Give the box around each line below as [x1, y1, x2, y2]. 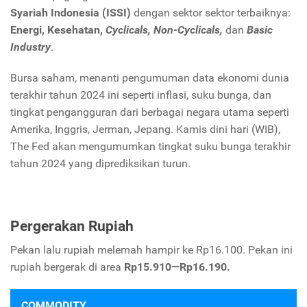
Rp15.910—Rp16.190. [124, 260, 230, 273]
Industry [10, 40, 51, 53]
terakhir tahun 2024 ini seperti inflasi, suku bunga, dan [10, 88, 271, 101]
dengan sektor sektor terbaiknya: [131, 5, 291, 19]
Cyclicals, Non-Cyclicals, [106, 23, 223, 36]
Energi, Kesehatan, [10, 23, 106, 36]
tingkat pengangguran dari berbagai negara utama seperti [10, 105, 289, 119]
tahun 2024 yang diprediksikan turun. [10, 156, 191, 170]
